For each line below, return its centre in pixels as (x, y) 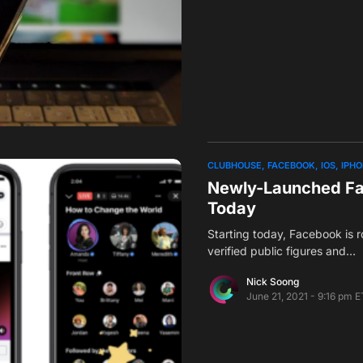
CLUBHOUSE (235, 165)
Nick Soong (273, 281)
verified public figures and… (282, 250)
